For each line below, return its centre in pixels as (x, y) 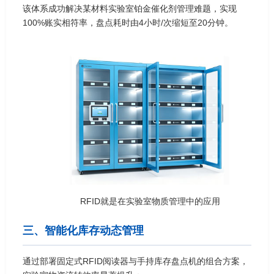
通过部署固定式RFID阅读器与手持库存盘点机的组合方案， (135, 261)
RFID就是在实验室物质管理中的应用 (150, 202)
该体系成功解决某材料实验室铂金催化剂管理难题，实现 (130, 8)
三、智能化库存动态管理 (83, 231)
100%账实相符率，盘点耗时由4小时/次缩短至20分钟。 (128, 22)
